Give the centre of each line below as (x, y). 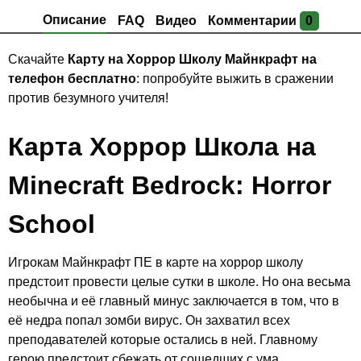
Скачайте (37, 59)
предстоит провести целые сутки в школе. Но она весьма (179, 281)
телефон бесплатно (72, 78)
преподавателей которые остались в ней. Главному (162, 339)
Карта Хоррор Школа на (162, 146)
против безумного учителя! (88, 98)
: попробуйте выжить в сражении (234, 78)
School (51, 224)
